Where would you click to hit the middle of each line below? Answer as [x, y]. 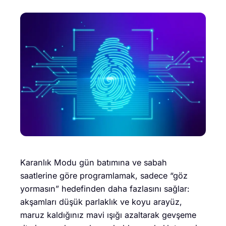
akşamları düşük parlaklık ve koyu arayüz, [101, 202]
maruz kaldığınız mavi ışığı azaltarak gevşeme [108, 215]
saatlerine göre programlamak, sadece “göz [104, 176]
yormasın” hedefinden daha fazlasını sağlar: [105, 189]
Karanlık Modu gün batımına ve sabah [94, 163]
